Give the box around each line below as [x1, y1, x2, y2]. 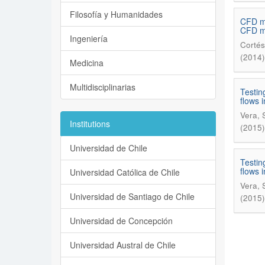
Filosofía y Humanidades [70, 8, 163, 20]
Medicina [70, 57, 104, 69]
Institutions [70, 118, 110, 130]
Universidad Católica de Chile [70, 166, 180, 178]
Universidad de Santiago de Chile [70, 190, 195, 202]
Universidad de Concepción [70, 215, 173, 227]
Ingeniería [70, 33, 108, 44]
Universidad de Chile [70, 142, 147, 154]
